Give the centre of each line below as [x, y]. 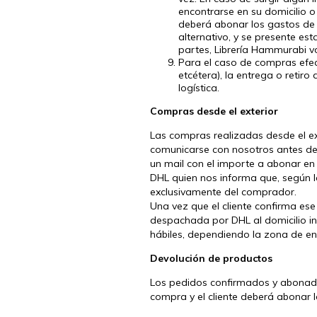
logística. [202, 87]
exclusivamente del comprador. [223, 191]
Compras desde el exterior [214, 111]
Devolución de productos [211, 258]
